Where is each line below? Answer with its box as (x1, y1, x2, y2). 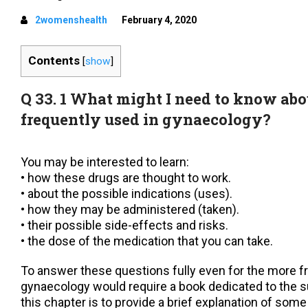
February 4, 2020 (122, 14, 197, 25)
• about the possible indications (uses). (21, 186, 232, 201)
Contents (28, 54, 80, 67)
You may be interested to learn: (21, 155, 189, 170)
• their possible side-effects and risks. (21, 218, 228, 233)
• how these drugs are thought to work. (21, 170, 231, 186)
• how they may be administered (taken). (21, 202, 239, 217)
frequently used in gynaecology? (21, 109, 271, 130)
